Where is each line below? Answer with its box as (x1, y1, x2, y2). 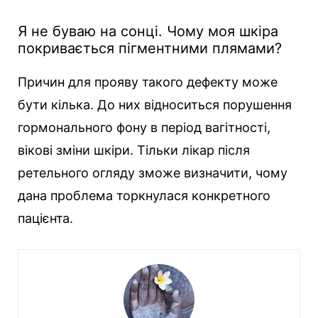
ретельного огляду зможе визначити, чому (18, 165, 287, 180)
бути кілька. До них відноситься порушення (18, 97, 292, 112)
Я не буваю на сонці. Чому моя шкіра (18, 22, 278, 40)
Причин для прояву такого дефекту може (18, 74, 278, 89)
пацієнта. (18, 210, 73, 226)
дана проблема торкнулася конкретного (18, 187, 270, 203)
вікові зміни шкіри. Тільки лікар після (18, 142, 250, 158)
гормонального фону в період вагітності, (18, 119, 270, 135)
